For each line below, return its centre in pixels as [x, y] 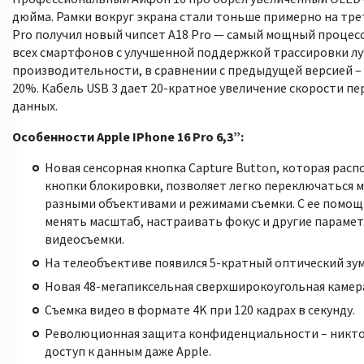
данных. [35, 106]
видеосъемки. [84, 239]
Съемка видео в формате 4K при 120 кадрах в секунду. [200, 310]
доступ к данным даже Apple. [128, 351]
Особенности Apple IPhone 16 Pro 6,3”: [128, 136]
